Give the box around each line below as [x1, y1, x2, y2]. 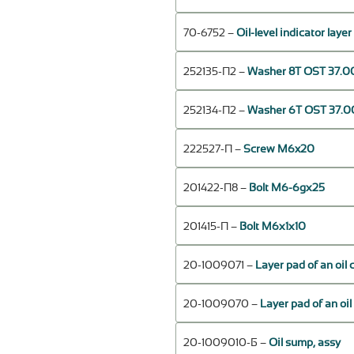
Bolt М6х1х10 [239, 221, 306, 233]
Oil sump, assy [269, 337, 341, 349]
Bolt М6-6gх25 [249, 183, 325, 194]
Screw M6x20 [243, 144, 314, 156]
